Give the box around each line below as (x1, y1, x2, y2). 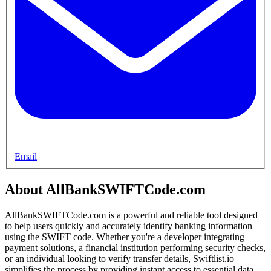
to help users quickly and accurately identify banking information (5, 221, 252, 232)
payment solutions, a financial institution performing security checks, (5, 243, 266, 253)
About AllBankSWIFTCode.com (5, 181, 206, 198)
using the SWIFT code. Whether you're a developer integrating (5, 232, 244, 243)
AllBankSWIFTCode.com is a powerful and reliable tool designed (5, 210, 258, 221)
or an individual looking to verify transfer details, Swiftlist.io (5, 253, 234, 264)
